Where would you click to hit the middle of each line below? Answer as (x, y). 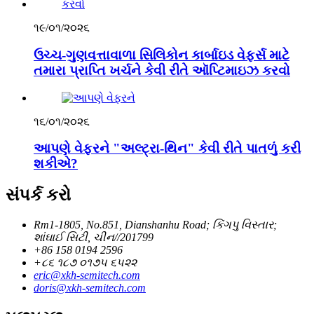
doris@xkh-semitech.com (90, 288)
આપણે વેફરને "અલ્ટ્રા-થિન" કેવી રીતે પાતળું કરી (167, 149)
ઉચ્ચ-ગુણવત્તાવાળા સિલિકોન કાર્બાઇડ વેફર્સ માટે (162, 55)
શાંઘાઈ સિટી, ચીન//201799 (94, 238)
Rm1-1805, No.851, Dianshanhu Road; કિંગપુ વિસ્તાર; (155, 225)
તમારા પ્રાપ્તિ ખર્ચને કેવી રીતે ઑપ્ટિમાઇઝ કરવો (162, 70)
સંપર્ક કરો (38, 195)
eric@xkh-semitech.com (87, 275)
